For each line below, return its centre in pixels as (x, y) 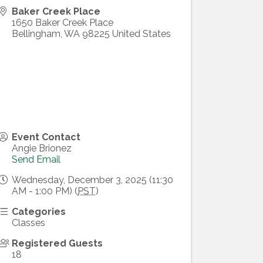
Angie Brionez (42, 149)
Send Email (36, 160)
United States (142, 34)
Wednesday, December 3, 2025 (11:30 (93, 180)
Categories (39, 212)
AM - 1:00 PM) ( (45, 191)
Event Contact (46, 137)
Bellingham (36, 34)
